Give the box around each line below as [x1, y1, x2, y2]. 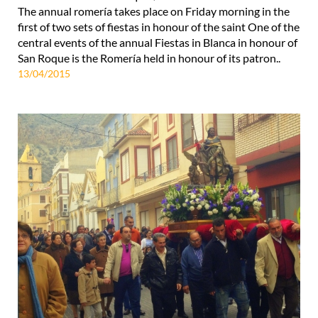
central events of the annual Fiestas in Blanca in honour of [18, 35, 297, 49]
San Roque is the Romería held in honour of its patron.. [18, 50, 280, 65]
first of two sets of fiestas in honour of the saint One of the [18, 19, 300, 33]
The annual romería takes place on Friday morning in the [18, 4, 290, 18]
